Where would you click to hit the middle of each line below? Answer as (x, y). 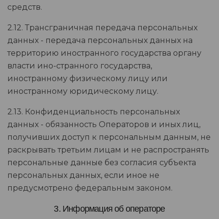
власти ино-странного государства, (80, 66)
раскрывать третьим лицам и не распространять (108, 150)
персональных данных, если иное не (83, 175)
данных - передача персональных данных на (100, 41)
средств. (25, 7)
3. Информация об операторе (109, 209)
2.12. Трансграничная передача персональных (102, 28)
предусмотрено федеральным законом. (90, 188)
